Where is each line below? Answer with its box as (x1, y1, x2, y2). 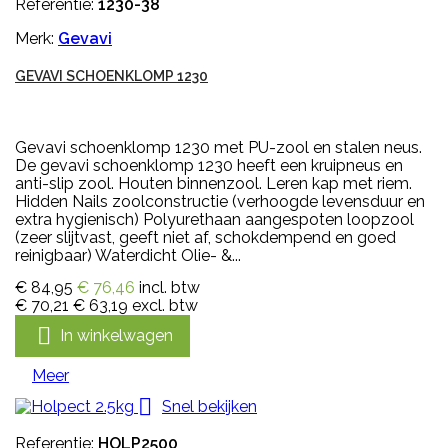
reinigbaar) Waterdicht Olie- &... (15, 246, 241, 266)
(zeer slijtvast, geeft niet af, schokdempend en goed (15, 228, 396, 248)
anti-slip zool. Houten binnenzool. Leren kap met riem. (15, 174, 412, 194)
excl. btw (132, 296, 198, 316)
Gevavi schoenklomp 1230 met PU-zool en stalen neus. (15, 138, 422, 158)
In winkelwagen (60, 325, 173, 345)
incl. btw (139, 278, 200, 298)
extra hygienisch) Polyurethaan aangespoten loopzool (15, 210, 414, 230)
